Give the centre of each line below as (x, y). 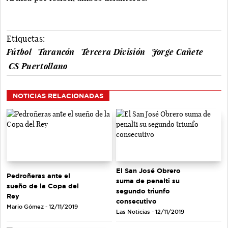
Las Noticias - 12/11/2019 (150, 212)
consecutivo (136, 201)
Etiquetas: (26, 38)
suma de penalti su (148, 181)
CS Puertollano (38, 66)
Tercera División (113, 52)
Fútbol (19, 52)
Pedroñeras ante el (38, 176)
